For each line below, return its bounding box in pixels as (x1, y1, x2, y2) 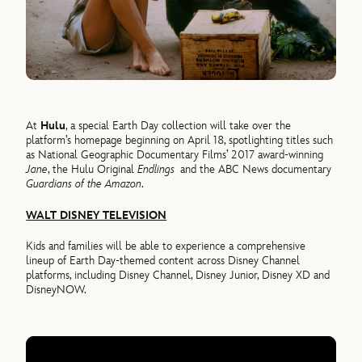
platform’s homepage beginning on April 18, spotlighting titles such (26, 133, 334, 148)
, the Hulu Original (48, 162, 138, 177)
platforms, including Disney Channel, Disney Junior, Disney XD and (26, 268, 330, 283)
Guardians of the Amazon (26, 177, 142, 192)
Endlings (137, 162, 181, 177)
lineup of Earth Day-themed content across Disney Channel (26, 254, 301, 268)
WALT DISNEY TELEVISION (26, 208, 167, 222)
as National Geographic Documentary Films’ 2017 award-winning (26, 148, 324, 162)
